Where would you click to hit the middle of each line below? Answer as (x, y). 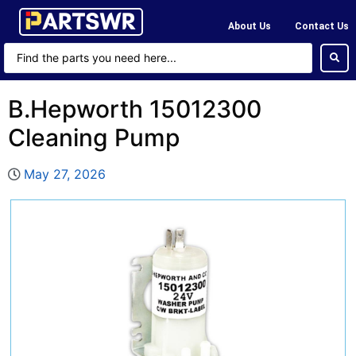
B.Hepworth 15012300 (135, 109)
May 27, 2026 (65, 174)
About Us (250, 26)
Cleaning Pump (94, 137)
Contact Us (322, 26)
